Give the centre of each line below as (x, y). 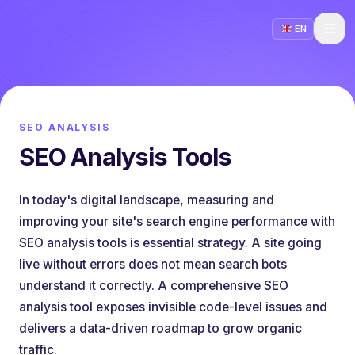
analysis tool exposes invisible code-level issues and (173, 307)
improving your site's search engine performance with (177, 221)
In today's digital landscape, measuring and (147, 200)
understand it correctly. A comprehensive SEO (154, 286)
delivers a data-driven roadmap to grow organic (160, 328)
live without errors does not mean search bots (153, 264)
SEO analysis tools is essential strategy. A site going (170, 243)
